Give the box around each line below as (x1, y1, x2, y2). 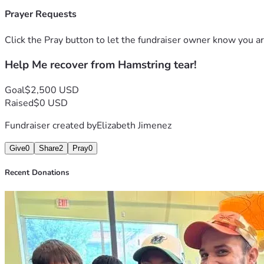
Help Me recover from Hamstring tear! (5, 57, 197, 73)
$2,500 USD (25, 83, 79, 97)
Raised (5, 96, 34, 110)
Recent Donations (5, 167, 69, 179)
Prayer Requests (5, 8, 77, 21)
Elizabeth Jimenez (97, 118, 171, 132)
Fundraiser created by (5, 118, 97, 132)
